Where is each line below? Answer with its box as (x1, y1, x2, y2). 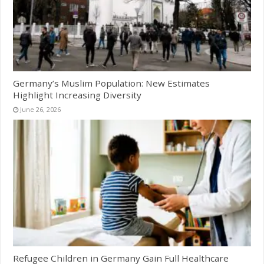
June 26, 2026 (20, 104, 61, 114)
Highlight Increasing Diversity (13, 88, 142, 101)
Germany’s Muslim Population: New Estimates (13, 77, 210, 89)
